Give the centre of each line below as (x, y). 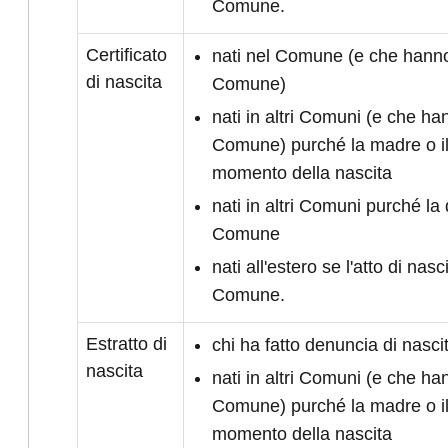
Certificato (126, 55)
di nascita (124, 82)
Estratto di (126, 344)
